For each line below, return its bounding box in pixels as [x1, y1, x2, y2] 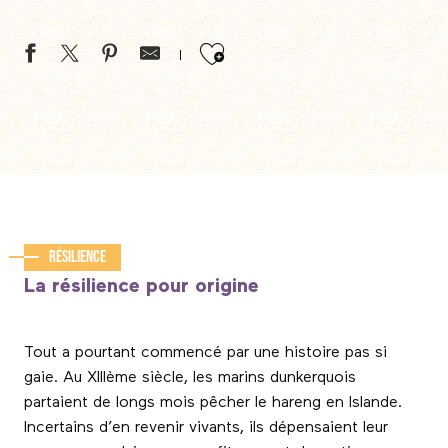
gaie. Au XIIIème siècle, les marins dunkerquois [24, 369, 356, 386]
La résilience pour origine [24, 275, 259, 296]
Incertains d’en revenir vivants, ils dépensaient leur [24, 419, 388, 436]
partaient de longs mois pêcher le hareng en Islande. [24, 394, 402, 411]
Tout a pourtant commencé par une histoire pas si [24, 344, 387, 361]
